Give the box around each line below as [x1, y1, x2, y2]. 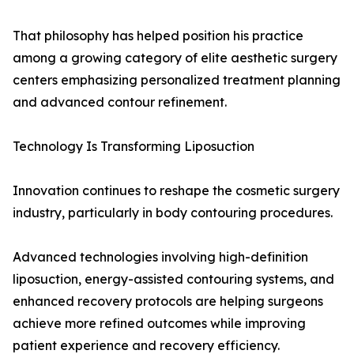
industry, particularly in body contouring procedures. [13, 205, 333, 221]
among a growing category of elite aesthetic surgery [13, 50, 337, 66]
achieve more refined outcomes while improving [13, 315, 306, 332]
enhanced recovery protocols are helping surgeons [13, 293, 323, 310]
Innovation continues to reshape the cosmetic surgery [13, 183, 340, 199]
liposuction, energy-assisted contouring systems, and [13, 271, 334, 288]
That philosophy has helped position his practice [13, 28, 303, 44]
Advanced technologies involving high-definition [13, 249, 308, 265]
